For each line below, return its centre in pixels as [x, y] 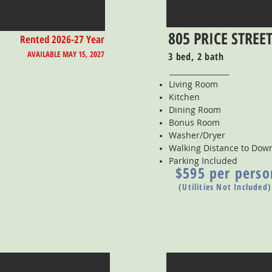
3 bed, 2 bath [196, 56]
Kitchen [184, 97]
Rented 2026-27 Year [62, 39]
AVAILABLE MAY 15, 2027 [66, 54]
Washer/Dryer [197, 135]
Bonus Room [194, 122]
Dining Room [195, 110]
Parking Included [203, 161]
